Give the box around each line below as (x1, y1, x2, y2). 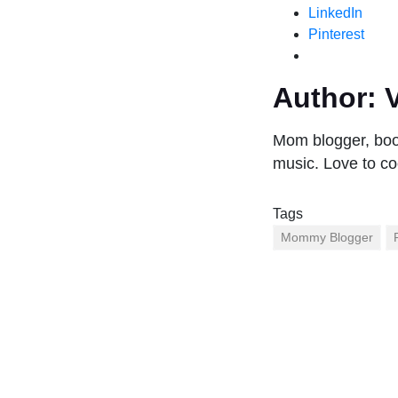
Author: (273, 82, 377, 115)
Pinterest (308, 27, 364, 43)
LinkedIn (308, 5, 362, 21)
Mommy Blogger (281, 230, 373, 245)
